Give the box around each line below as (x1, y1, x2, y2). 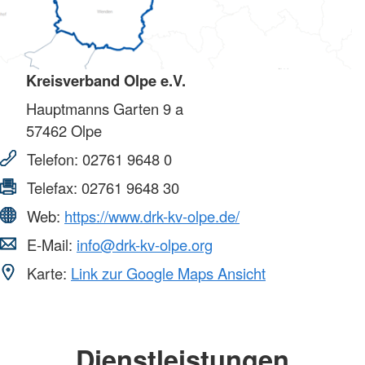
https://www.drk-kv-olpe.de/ (64, 204, 240, 226)
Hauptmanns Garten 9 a (26, 97, 183, 119)
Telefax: (23, 176, 81, 198)
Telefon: (23, 147, 82, 169)
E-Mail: (23, 233, 77, 255)
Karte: (23, 262, 71, 284)
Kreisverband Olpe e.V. (26, 68, 186, 91)
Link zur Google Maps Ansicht (71, 262, 266, 284)
